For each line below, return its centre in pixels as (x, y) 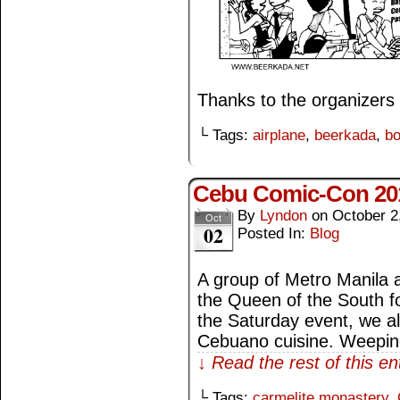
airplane (279, 135)
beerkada (345, 135)
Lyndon (283, 215)
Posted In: (274, 233)
